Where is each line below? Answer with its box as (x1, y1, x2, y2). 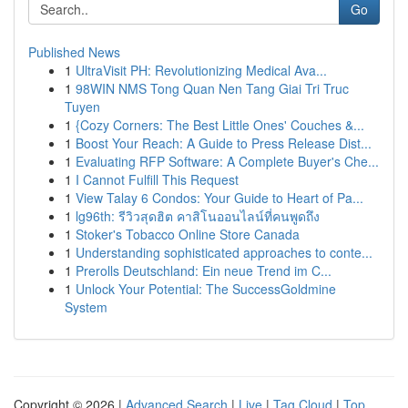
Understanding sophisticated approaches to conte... (76, 243, 372, 261)
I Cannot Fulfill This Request (76, 170, 239, 189)
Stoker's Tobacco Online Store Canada (76, 225, 300, 243)
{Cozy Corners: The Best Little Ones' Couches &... (76, 116, 364, 134)
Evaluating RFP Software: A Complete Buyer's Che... (76, 152, 379, 170)
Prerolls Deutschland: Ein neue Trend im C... (76, 261, 331, 280)
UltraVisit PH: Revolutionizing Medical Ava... (76, 61, 327, 79)
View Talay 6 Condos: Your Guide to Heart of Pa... (76, 189, 363, 207)
